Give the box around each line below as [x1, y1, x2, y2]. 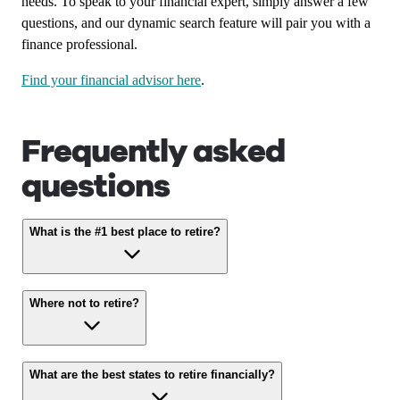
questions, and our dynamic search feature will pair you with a [21, 15, 371, 30]
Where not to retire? [29, 296, 139, 310]
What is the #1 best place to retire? [29, 225, 221, 238]
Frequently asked [21, 129, 285, 173]
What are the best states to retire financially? [29, 368, 275, 381]
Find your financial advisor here [21, 72, 201, 87]
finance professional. [21, 37, 141, 52]
